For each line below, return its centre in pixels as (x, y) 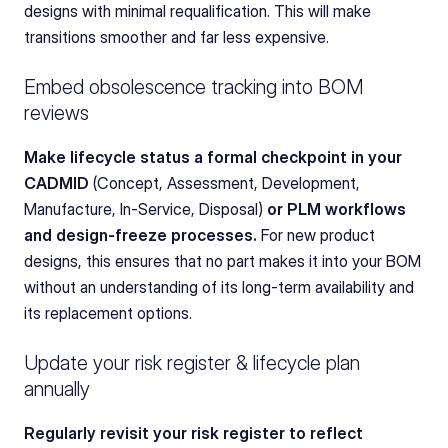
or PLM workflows (334, 209)
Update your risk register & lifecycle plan (192, 363)
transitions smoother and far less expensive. (176, 37)
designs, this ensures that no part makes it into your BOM (222, 261)
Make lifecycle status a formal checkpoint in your (213, 157)
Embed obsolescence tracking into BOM (194, 87)
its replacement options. (108, 313)
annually (57, 389)
